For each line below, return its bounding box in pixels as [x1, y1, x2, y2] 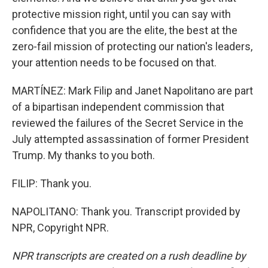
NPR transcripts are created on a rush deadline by [12, 249, 246, 262]
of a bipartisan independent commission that [12, 100, 224, 113]
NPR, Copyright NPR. [12, 221, 109, 234]
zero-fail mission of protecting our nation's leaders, [12, 40, 252, 53]
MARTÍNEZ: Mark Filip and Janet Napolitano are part [12, 84, 253, 97]
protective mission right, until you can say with [12, 8, 231, 20]
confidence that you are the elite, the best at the [12, 24, 237, 36]
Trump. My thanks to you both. [12, 149, 155, 162]
